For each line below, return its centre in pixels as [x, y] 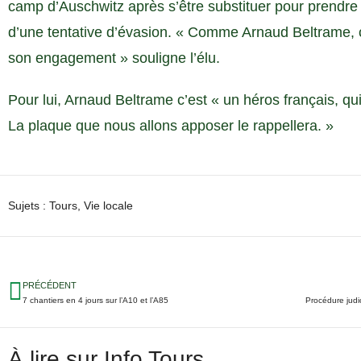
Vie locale [108, 205]
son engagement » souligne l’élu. [114, 58]
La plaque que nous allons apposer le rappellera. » [171, 126]
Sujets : [27, 205]
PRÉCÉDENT [50, 285]
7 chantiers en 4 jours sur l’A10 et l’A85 [95, 300]
